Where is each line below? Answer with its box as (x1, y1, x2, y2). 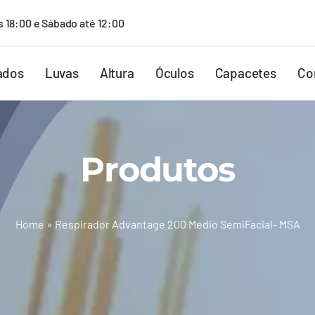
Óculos (155, 65, 194, 81)
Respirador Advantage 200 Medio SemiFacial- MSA (54, 217, 300, 231)
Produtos (80, 149, 235, 190)
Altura (99, 65, 134, 81)
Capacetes (214, 65, 276, 81)
